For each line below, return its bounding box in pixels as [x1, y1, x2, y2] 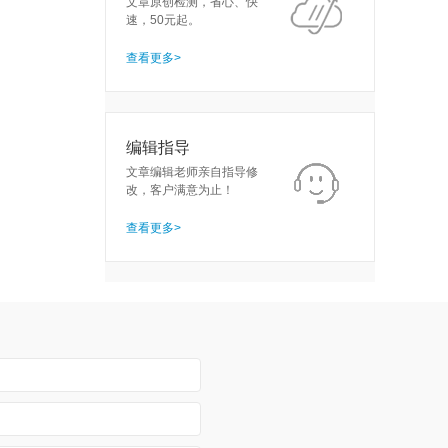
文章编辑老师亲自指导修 [126, 165, 258, 179]
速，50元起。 [126, 13, 200, 27]
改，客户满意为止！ [126, 183, 234, 197]
